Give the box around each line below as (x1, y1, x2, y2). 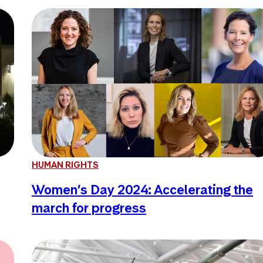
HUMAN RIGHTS (32, 159, 99, 170)
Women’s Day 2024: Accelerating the (32, 181, 253, 198)
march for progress (32, 199, 146, 216)
